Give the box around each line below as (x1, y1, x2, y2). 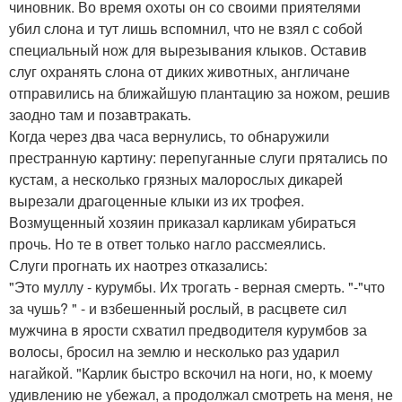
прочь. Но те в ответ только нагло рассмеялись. (9, 233, 326, 254)
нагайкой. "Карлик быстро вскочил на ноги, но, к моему (9, 363, 372, 383)
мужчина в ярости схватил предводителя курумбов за (9, 319, 367, 340)
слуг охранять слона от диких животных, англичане (9, 61, 350, 82)
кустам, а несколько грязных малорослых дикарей (9, 169, 343, 189)
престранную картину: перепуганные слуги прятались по (9, 147, 388, 168)
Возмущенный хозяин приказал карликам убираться (9, 212, 356, 232)
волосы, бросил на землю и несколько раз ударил (9, 341, 339, 362)
